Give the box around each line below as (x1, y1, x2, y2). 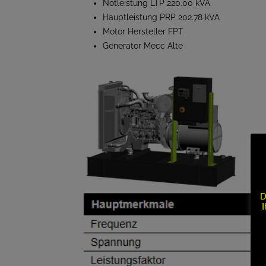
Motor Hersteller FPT (103, 27, 183, 36)
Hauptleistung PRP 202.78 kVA (103, 12, 220, 22)
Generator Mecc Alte (103, 41, 183, 50)
